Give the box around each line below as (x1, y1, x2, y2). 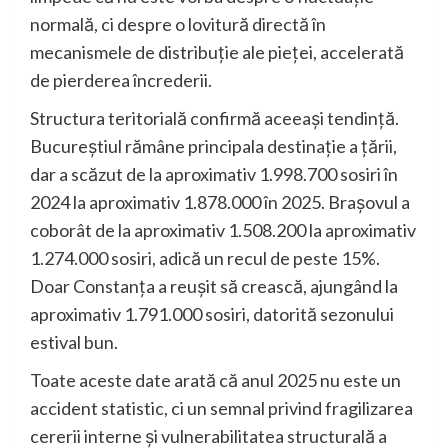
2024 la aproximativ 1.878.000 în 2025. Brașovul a (30, 191, 410, 214)
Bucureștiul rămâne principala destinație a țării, (30, 135, 397, 158)
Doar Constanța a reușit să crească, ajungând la (30, 275, 398, 298)
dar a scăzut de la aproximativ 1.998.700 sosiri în (30, 163, 398, 186)
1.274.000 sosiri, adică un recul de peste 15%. (30, 247, 380, 270)
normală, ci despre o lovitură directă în (30, 13, 326, 36)
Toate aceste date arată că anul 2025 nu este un (30, 369, 401, 392)
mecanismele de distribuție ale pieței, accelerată (30, 41, 404, 64)
